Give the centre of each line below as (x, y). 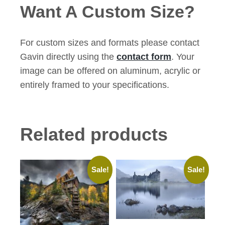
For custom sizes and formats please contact (110, 43)
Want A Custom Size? (107, 12)
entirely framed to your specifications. (95, 85)
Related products (94, 134)
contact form (144, 57)
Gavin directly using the (68, 57)
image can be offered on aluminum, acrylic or (110, 71)
